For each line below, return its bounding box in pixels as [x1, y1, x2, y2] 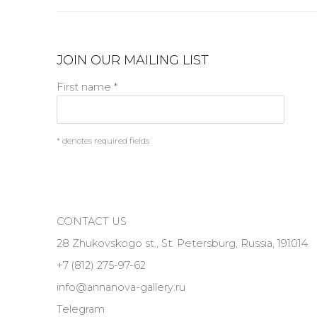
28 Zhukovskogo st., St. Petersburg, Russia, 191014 [57, 236, 308, 250]
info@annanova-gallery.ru [57, 280, 185, 294]
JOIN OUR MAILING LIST [57, 52, 209, 68]
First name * [57, 80, 117, 93]
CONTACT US [57, 214, 127, 228]
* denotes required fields [57, 135, 149, 146]
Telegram [57, 302, 105, 316]
